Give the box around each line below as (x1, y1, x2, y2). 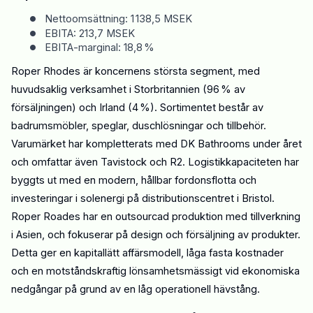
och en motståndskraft (11, 265, 118, 278)
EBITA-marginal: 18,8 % (45, 41, 154, 54)
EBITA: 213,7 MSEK (45, 27, 135, 40)
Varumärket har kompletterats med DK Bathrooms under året (11, 138, 302, 151)
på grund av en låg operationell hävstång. (62, 283, 260, 296)
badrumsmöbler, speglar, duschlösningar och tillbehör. (11, 119, 266, 133)
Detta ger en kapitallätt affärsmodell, (11, 247, 187, 260)
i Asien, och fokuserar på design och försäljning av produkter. (11, 228, 300, 242)
